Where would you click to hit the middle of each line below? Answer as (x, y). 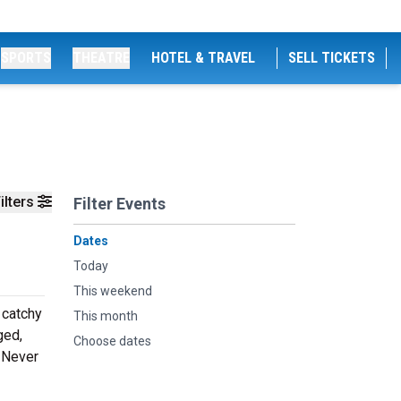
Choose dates (112, 341)
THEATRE (101, 58)
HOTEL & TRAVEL (203, 58)
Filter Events (119, 204)
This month (106, 316)
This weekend (113, 291)
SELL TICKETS (332, 58)
